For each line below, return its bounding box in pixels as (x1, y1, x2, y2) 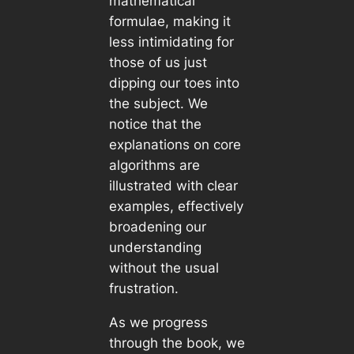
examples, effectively (108, 198, 243, 214)
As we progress (108, 314, 208, 330)
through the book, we (108, 334, 245, 351)
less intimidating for (108, 33, 234, 50)
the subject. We (108, 95, 208, 111)
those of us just (108, 54, 207, 70)
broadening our (108, 218, 206, 235)
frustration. (108, 280, 179, 296)
